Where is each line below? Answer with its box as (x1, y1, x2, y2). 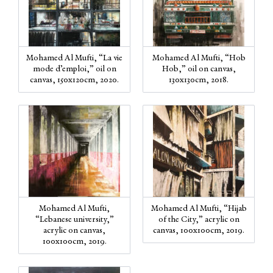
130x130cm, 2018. (169, 76, 229, 85)
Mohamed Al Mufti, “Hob (152, 54, 246, 63)
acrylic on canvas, (43, 226, 105, 235)
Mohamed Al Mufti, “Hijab (151, 204, 247, 213)
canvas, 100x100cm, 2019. (153, 226, 244, 235)
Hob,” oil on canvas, (161, 65, 236, 74)
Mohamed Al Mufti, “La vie (26, 54, 122, 63)
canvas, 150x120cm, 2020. (30, 76, 119, 85)
